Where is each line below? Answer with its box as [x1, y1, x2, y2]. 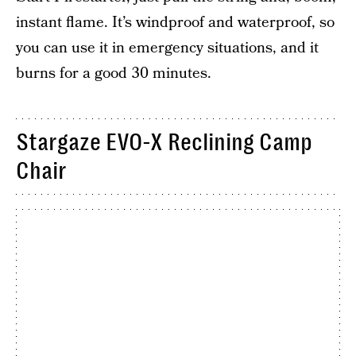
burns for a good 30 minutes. [16, 62, 211, 84]
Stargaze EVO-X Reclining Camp [16, 128, 312, 156]
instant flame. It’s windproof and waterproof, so [16, 11, 335, 33]
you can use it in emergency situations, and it [16, 37, 319, 59]
